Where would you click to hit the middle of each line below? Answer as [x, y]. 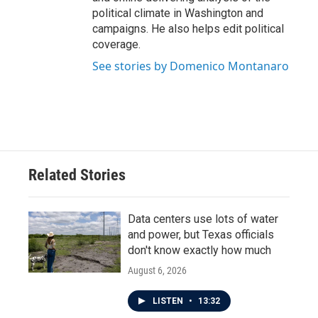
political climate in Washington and [178, 13]
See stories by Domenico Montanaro [191, 66]
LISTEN [169, 301]
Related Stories [77, 175]
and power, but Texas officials [201, 235]
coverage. [116, 44]
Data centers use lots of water [203, 219]
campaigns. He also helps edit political [188, 29]
